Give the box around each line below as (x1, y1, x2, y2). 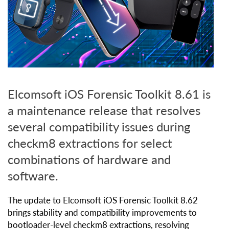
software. (8, 168, 58, 184)
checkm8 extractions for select (8, 135, 172, 151)
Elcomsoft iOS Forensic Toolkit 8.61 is (8, 86, 211, 102)
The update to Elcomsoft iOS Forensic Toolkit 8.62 (8, 195, 198, 206)
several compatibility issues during (8, 119, 190, 134)
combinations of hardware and (8, 152, 171, 167)
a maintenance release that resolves (8, 103, 200, 118)
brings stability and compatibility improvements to (8, 207, 197, 218)
